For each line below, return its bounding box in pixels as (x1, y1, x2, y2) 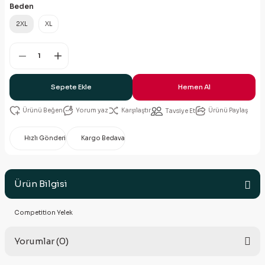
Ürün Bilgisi (14, 178, 67, 189)
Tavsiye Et (165, 107, 195, 115)
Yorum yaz (76, 106, 108, 114)
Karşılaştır (121, 106, 151, 114)
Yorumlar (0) (14, 235, 69, 247)
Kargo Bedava (81, 134, 125, 142)
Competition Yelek (14, 209, 73, 216)
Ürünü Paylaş (208, 106, 248, 114)
